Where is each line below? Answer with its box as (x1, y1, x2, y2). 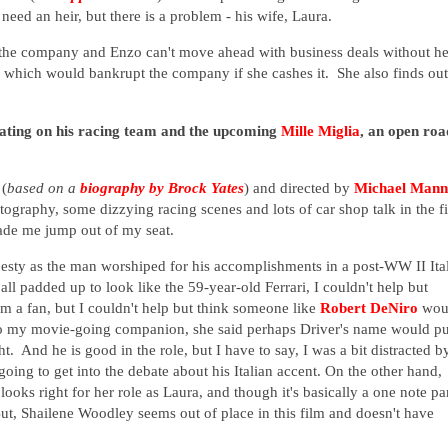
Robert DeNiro (320, 299, 418, 317)
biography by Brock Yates (80, 179, 244, 197)
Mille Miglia (281, 121, 360, 139)
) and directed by (244, 179, 354, 197)
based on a (7, 179, 80, 197)
